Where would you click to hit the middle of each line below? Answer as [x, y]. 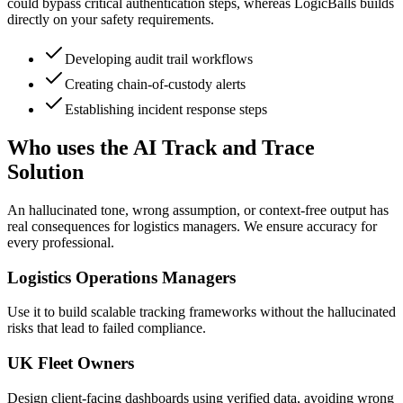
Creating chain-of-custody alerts [155, 85]
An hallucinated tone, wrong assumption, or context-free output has [198, 210]
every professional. [61, 242]
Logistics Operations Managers [121, 277]
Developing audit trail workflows [159, 59]
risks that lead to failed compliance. [107, 328]
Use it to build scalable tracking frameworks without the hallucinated [201, 312]
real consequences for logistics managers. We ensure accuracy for [192, 226]
